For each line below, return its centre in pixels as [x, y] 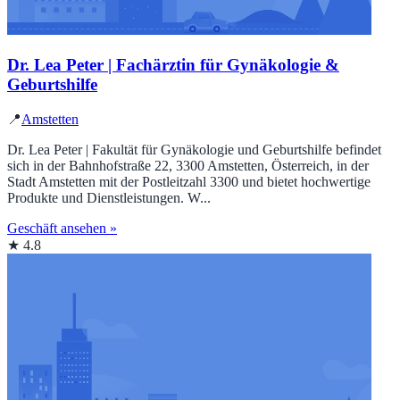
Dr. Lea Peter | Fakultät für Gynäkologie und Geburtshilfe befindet [194, 149]
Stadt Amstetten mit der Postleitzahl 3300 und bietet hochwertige [189, 181]
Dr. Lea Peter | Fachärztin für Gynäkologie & [173, 65]
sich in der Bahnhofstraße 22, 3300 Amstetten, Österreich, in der [188, 165]
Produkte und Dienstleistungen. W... [109, 197]
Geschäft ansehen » [62, 228]
